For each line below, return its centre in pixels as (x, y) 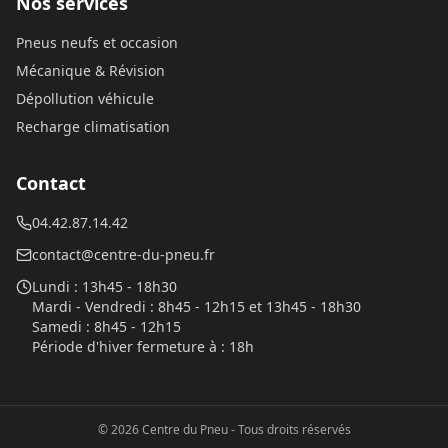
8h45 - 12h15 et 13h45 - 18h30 (259, 306)
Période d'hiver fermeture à (124, 346)
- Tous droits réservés (289, 429)
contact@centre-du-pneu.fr (123, 254)
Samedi (57, 326)
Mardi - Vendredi (89, 306)
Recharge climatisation (93, 126)
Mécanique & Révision (90, 70)
